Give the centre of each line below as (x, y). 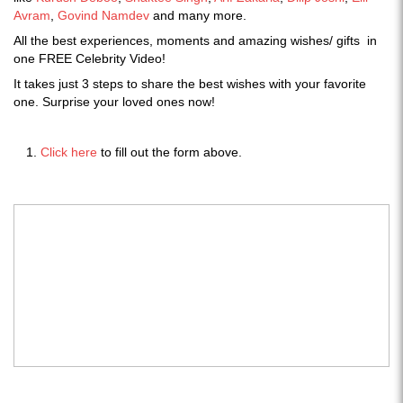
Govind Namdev (103, 15)
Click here (69, 152)
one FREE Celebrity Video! (90, 58)
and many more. (200, 15)
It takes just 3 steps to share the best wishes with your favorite (190, 83)
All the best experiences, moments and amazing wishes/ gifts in (195, 40)
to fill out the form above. (170, 152)
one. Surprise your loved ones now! (114, 101)
